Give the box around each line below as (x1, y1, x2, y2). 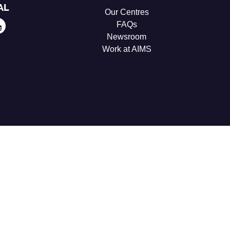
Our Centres (104, 8, 149, 17)
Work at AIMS (102, 45, 151, 54)
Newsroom (107, 32, 147, 42)
